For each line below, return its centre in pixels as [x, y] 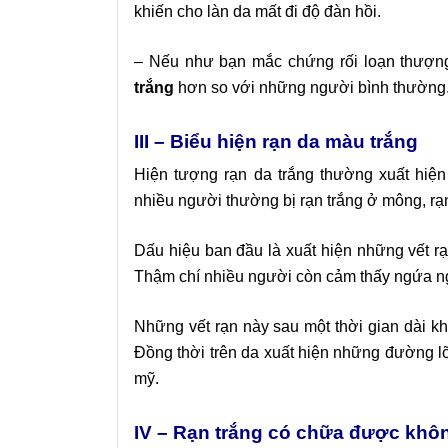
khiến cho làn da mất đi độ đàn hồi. [257, 12]
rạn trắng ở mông [361, 201]
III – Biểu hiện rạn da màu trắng [276, 142]
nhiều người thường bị [217, 201]
